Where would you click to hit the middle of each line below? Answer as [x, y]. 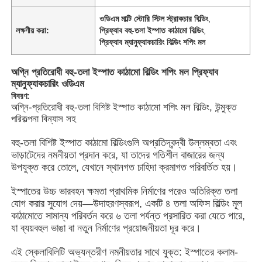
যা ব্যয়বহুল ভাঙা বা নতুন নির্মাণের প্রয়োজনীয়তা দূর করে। [106, 228]
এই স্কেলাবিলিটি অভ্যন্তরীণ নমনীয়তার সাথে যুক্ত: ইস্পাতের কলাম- [125, 252]
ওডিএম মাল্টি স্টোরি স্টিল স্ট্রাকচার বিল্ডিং [154, 18]
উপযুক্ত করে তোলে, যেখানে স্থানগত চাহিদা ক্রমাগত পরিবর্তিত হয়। [125, 167]
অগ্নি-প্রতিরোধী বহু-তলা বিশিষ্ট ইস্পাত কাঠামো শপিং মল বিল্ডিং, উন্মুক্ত [124, 107]
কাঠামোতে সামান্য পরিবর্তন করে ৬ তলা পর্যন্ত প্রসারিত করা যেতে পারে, [128, 216]
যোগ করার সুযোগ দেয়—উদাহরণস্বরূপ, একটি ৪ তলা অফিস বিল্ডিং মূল [127, 203]
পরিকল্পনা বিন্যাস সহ [44, 119]
